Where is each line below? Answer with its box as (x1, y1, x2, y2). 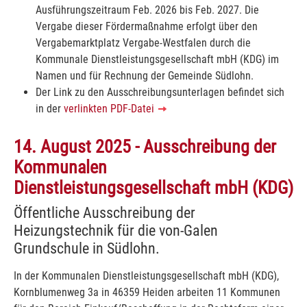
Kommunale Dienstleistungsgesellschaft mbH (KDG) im (36, 52, 279, 66)
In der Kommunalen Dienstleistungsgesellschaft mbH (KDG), (14, 269, 279, 282)
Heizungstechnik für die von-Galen (14, 221, 218, 239)
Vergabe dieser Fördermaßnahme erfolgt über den (36, 19, 258, 33)
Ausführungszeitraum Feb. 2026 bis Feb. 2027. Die (36, 3, 259, 16)
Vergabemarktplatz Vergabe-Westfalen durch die (36, 36, 251, 49)
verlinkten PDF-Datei (64, 101, 157, 115)
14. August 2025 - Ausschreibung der (14, 136, 276, 157)
